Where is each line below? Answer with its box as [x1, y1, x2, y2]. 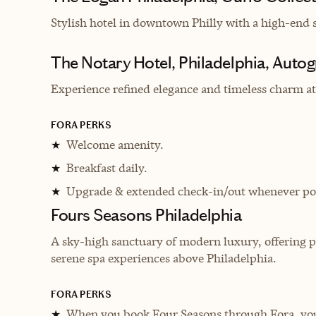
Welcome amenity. [66, 136, 164, 152]
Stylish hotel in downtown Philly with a [51, 14, 261, 30]
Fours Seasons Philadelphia [51, 205, 242, 225]
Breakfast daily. [66, 159, 147, 176]
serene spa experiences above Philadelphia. [51, 250, 276, 266]
